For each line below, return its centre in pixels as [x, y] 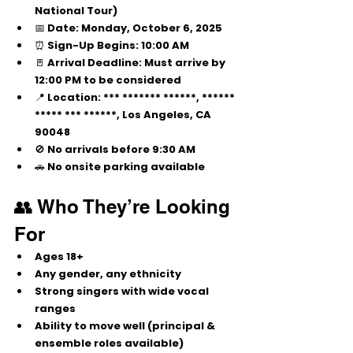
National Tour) [76, 11]
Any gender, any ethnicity [108, 274]
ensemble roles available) [109, 343]
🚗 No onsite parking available [120, 167]
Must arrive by [185, 63]
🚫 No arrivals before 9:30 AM [115, 149]
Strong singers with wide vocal [123, 291]
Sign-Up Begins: [93, 45]
